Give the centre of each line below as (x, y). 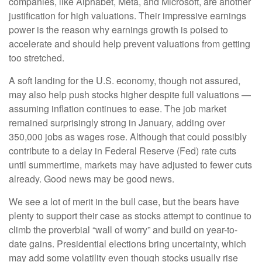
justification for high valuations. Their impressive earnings (127, 15)
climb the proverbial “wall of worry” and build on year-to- (123, 229)
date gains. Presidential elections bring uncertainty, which (127, 243)
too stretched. (37, 57)
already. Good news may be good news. (92, 178)
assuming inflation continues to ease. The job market (118, 108)
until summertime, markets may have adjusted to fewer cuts (130, 164)
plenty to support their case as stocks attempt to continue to (130, 215)
